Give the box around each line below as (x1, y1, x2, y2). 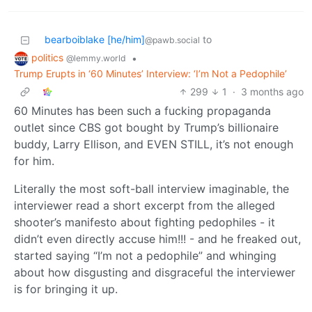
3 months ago (241, 86, 304, 97)
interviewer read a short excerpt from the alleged (14, 198, 275, 212)
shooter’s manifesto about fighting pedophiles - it (14, 215, 275, 229)
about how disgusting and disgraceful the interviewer (14, 265, 295, 279)
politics (31, 52, 66, 64)
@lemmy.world (66, 53, 126, 64)
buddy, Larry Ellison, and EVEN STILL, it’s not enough (14, 137, 293, 151)
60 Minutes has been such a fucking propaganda (14, 104, 271, 118)
